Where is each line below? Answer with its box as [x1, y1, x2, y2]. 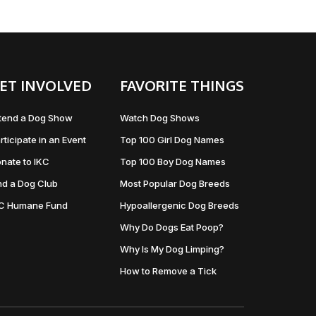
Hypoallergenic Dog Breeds [119, 200, 239, 211]
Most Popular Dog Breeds [119, 178, 230, 189]
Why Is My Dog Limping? [119, 243, 224, 255]
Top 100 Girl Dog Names [119, 134, 224, 145]
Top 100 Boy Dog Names [119, 156, 226, 167]
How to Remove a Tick [119, 265, 217, 276]
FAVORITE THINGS [119, 76, 244, 95]
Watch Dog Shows [119, 112, 200, 123]
